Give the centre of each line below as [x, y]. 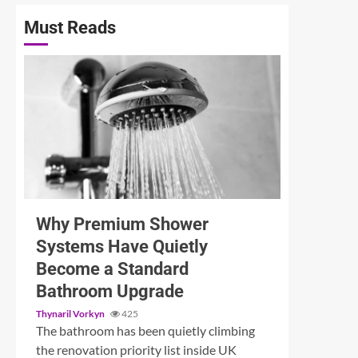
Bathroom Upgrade [110, 291]
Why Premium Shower [122, 224]
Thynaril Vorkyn [71, 313]
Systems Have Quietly [122, 246]
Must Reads [70, 27]
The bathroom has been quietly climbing [145, 330]
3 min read [58, 179]
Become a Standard [112, 268]
